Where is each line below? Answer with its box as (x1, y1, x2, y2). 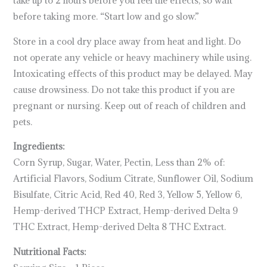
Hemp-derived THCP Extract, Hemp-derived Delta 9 (13, 204, 238, 217)
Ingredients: (13, 140, 65, 153)
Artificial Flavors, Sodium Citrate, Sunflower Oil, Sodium (13, 172, 254, 185)
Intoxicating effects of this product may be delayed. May (13, 67, 253, 79)
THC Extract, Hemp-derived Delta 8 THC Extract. (13, 221, 226, 233)
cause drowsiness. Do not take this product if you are (13, 83, 235, 95)
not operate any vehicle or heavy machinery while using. (13, 51, 252, 63)
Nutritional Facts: (13, 245, 86, 257)
